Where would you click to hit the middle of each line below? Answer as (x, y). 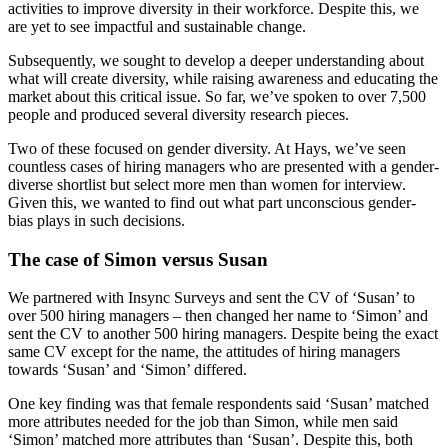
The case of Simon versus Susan (138, 259)
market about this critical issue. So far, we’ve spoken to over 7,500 (217, 96)
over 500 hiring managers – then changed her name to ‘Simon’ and (218, 316)
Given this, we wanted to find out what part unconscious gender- (212, 202)
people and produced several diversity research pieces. (178, 114)
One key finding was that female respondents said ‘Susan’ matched (218, 404)
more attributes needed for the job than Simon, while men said (203, 422)
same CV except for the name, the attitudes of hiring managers (204, 352)
